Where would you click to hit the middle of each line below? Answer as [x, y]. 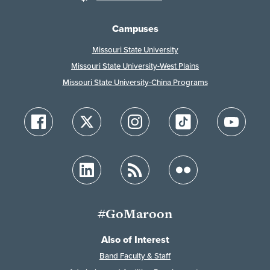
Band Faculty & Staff [135, 256]
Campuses [135, 29]
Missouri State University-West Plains [135, 66]
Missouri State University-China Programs [135, 83]
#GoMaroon [135, 214]
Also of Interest [135, 240]
